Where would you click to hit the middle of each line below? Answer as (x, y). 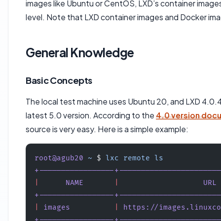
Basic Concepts (59, 80)
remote (134, 158)
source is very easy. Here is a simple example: (107, 129)
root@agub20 (59, 158)
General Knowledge (80, 52)
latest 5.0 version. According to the (91, 115)
